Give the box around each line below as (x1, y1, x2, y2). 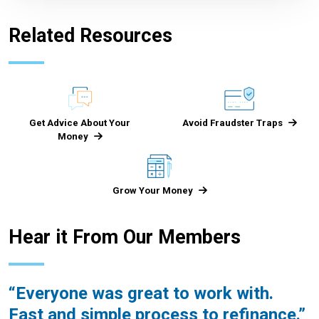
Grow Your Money (113, 185, 193, 197)
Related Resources (9, 24, 172, 48)
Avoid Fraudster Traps (182, 117, 283, 129)
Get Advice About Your (29, 117, 130, 129)
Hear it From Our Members (9, 226, 241, 249)
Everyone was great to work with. (16, 283, 273, 304)
